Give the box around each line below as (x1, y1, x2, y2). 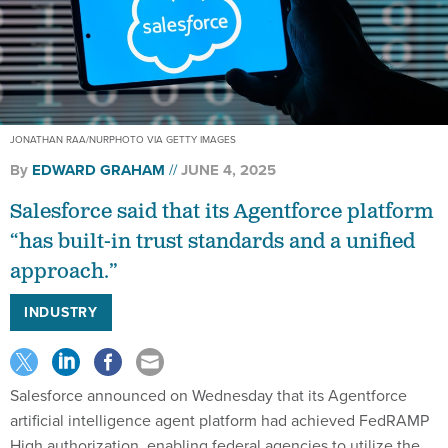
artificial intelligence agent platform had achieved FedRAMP (10, 409, 429, 432)
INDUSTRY (24, 302, 98, 323)
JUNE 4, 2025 (181, 159, 276, 182)
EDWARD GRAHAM (32, 159, 165, 182)
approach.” (10, 259, 118, 286)
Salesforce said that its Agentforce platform (10, 199, 434, 226)
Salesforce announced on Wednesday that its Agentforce (10, 384, 407, 407)
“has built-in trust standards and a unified (10, 229, 415, 256)
